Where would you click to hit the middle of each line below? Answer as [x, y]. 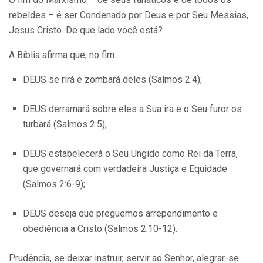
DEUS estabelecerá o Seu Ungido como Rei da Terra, [130, 154]
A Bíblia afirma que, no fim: [63, 55]
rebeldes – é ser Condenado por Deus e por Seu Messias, [129, 15]
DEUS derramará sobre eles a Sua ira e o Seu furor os [132, 109]
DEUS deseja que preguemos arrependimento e [120, 214]
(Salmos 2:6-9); [54, 184]
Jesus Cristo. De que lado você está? [86, 31]
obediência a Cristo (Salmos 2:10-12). [100, 229]
